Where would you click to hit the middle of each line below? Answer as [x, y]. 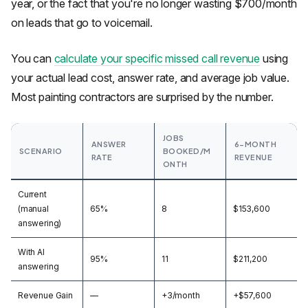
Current [32, 194]
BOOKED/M [187, 151]
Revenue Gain [45, 295]
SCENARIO [41, 151]
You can [33, 58]
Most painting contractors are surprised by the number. [142, 97]
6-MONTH [256, 144]
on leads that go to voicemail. [82, 23]
